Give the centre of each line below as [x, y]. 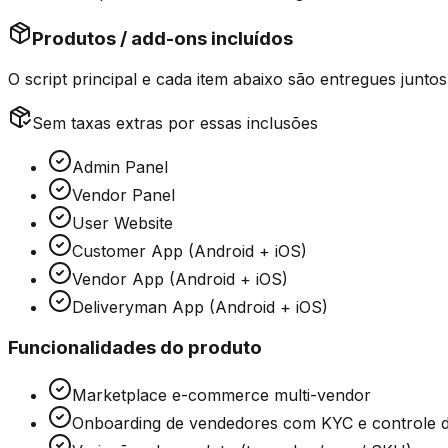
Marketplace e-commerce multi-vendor [221, 395]
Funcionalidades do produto [135, 347]
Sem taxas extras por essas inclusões [175, 122]
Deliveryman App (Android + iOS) [200, 306]
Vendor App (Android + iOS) [180, 278]
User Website [122, 222]
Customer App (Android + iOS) [189, 250]
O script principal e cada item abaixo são [164, 78]
